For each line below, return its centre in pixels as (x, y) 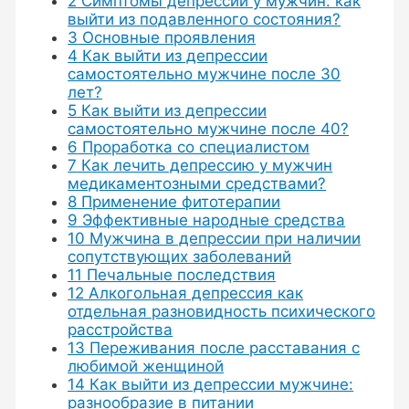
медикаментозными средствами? (197, 183)
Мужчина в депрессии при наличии (223, 238)
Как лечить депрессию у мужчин (205, 165)
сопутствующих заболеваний (180, 256)
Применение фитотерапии (179, 201)
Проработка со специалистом (194, 147)
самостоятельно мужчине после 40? (209, 128)
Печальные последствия (179, 274)
